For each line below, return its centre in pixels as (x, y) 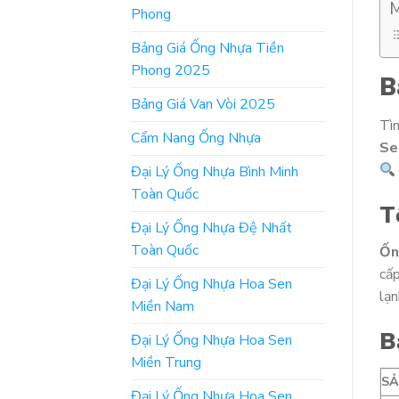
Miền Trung (166, 362)
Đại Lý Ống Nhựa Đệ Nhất (212, 228)
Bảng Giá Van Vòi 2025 (203, 104)
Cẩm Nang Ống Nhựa (196, 138)
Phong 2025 (171, 70)
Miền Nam (163, 306)
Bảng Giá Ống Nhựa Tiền (208, 48)
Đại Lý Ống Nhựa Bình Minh (215, 171)
